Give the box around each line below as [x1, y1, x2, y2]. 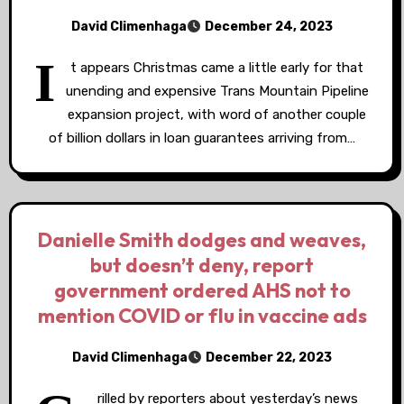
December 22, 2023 [206, 350, 332, 365]
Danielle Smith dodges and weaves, [38, 227, 366, 252]
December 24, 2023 [205, 19, 333, 34]
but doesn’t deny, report [90, 252, 314, 278]
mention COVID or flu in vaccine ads [37, 303, 367, 328]
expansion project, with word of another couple [68, 106, 366, 123]
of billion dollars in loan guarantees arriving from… [49, 130, 355, 146]
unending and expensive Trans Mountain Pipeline [65, 83, 369, 99]
